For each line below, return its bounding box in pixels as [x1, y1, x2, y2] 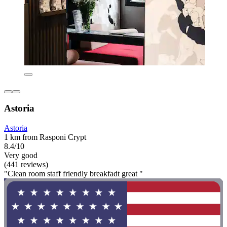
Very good [4, 150, 37, 160]
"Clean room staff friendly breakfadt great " [4, 169, 143, 178]
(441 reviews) [4, 160, 48, 169]
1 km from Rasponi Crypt [4, 132, 86, 141]
